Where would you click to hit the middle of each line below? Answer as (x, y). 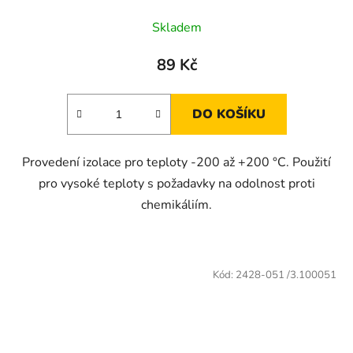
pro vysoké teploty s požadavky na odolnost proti (176, 183)
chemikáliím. (176, 204)
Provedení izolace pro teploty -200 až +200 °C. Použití (176, 162)
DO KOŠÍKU (229, 114)
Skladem (176, 27)
